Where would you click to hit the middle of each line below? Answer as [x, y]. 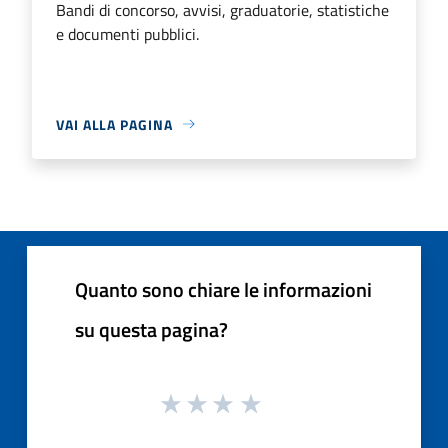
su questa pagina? [151, 329]
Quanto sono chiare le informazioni [223, 289]
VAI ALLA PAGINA [114, 124]
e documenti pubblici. [127, 33]
